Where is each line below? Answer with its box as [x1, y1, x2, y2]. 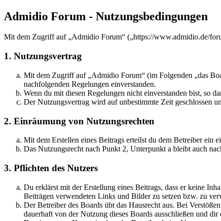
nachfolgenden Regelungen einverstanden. [24, 79, 156, 88]
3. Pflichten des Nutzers [4, 163, 98, 173]
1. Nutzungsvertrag [4, 51, 82, 62]
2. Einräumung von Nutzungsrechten [4, 115, 154, 126]
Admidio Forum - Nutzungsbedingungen [4, 9, 208, 23]
